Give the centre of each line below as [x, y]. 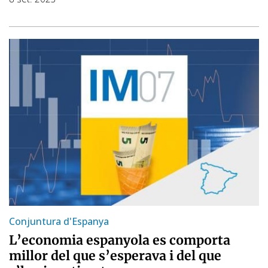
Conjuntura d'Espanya [59, 221]
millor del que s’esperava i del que [115, 255]
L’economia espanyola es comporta [120, 240]
